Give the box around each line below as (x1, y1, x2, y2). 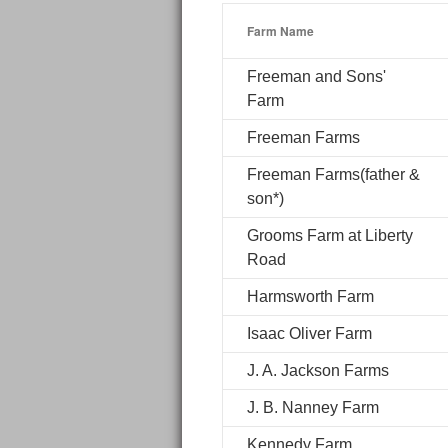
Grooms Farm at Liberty (247, 227, 413, 244)
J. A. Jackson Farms (247, 362, 389, 379)
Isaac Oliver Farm (247, 325, 372, 342)
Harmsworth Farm (247, 288, 374, 305)
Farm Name (247, 22, 314, 40)
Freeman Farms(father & (247, 166, 420, 183)
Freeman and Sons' (247, 68, 386, 85)
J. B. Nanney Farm (247, 399, 379, 416)
